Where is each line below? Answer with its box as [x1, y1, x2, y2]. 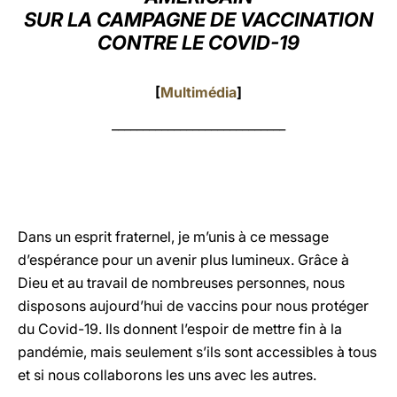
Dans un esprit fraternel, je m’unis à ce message [18, 228, 329, 245]
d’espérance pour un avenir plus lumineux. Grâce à [18, 251, 349, 269]
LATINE [281, 21, 327, 38]
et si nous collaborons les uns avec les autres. [18, 366, 323, 384]
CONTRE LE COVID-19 [97, 31, 300, 54]
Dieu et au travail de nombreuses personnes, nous [18, 274, 345, 292]
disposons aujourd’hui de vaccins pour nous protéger [18, 297, 369, 315]
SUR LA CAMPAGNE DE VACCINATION [24, 8, 373, 31]
